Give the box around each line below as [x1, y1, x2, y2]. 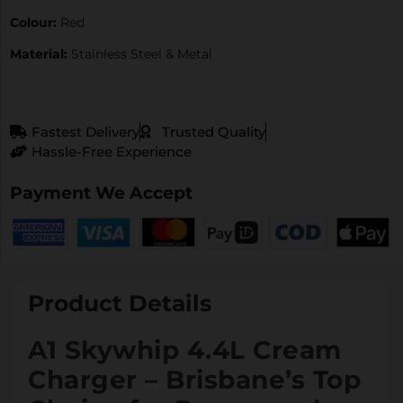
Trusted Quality [161, 122, 265, 140]
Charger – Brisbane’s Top [28, 364, 361, 396]
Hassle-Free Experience [31, 142, 192, 160]
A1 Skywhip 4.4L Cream [28, 335, 342, 366]
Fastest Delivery [31, 122, 139, 140]
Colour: [10, 13, 57, 31]
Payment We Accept [10, 182, 193, 203]
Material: [10, 46, 71, 63]
